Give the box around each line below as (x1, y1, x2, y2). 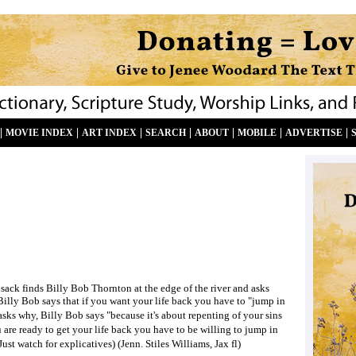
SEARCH (145, 128, 186, 138)
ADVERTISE (285, 128, 342, 138)
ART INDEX (82, 128, 137, 138)
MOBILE (238, 128, 277, 138)
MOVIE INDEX (6, 128, 73, 138)
